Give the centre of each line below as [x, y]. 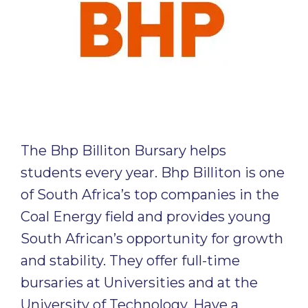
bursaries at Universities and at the [139, 283]
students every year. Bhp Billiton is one [153, 173]
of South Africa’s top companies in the [150, 195]
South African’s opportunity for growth [152, 239]
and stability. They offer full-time [130, 261]
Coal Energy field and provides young [146, 217]
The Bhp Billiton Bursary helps [123, 151]
